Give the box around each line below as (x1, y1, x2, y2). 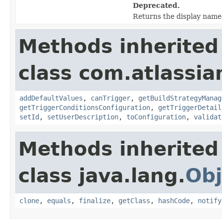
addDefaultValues (19, 94, 83, 102)
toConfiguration (126, 112, 186, 121)
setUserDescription (47, 112, 118, 121)
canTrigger (91, 94, 130, 102)
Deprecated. (133, 1, 180, 9)
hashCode (158, 196, 190, 205)
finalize (79, 196, 111, 205)
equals (47, 196, 71, 205)
